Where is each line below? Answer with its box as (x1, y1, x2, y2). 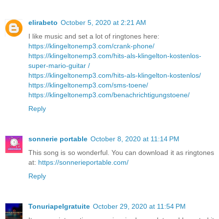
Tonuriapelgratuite (28, 202, 90, 210)
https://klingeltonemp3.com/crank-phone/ (28, 42, 154, 50)
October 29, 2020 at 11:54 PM (93, 202, 186, 210)
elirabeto (28, 18, 58, 26)
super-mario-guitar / (28, 61, 90, 69)
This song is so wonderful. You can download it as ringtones (28, 148, 214, 156)
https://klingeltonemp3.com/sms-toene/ (28, 81, 148, 89)
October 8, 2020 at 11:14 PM (90, 134, 179, 143)
